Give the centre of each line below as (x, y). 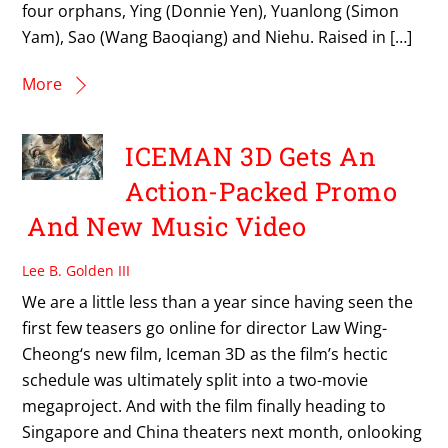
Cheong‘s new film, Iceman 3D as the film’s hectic (205, 354)
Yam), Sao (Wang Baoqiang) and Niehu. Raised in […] (217, 37)
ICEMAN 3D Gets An (251, 155)
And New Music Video (167, 225)
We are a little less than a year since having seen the (218, 302)
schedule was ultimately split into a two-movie (195, 380)
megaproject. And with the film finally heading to (204, 406)
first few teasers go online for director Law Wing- (205, 328)
